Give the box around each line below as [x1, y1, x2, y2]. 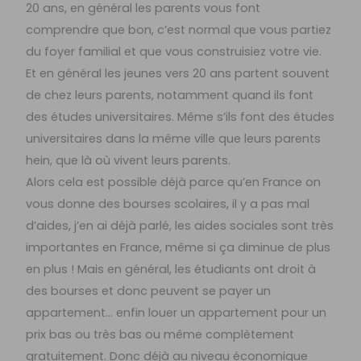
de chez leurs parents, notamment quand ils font [26, 87, 314, 104]
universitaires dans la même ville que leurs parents [26, 131, 322, 147]
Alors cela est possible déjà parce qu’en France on [26, 174, 322, 191]
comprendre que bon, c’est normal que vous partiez [26, 22, 332, 39]
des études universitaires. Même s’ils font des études [26, 109, 335, 126]
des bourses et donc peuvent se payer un [26, 283, 272, 300]
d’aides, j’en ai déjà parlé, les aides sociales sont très [26, 218, 334, 234]
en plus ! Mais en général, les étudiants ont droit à [26, 261, 317, 278]
